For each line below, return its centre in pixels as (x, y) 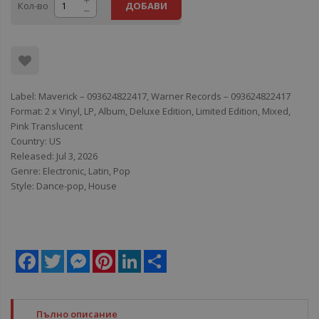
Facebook (59, 256)
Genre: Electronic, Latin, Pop (70, 171)
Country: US (36, 141)
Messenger (114, 256)
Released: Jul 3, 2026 (54, 156)
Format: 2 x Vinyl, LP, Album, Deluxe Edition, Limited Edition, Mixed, (151, 111)
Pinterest (135, 256)
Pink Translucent (47, 126)
